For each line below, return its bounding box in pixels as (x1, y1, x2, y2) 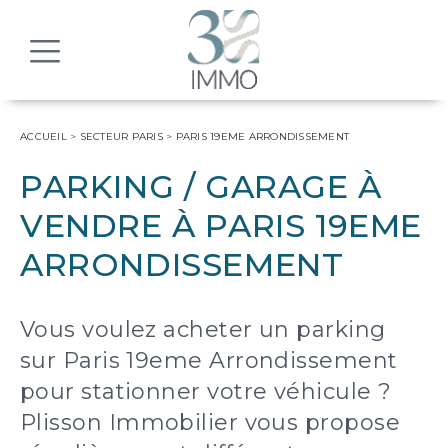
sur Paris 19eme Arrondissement (20, 347, 398, 374)
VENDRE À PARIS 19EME (20, 206, 423, 245)
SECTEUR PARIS (79, 130, 163, 143)
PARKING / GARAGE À (20, 167, 382, 206)
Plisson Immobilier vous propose (20, 409, 400, 436)
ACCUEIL (20, 130, 67, 143)
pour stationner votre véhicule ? (20, 378, 392, 405)
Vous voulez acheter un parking (20, 316, 386, 343)
